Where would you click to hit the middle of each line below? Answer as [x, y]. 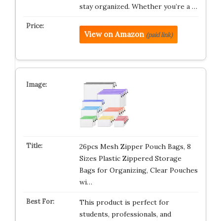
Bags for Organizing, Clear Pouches [138, 170]
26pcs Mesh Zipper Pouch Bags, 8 [135, 146]
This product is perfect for [124, 202]
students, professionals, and [125, 214]
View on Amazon [114, 34]
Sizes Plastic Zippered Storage [130, 158]
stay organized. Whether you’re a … [138, 6]
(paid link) [159, 35]
